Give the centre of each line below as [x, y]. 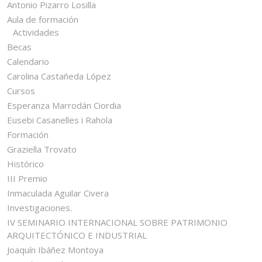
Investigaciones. [39, 207]
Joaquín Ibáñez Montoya [55, 249]
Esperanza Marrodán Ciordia [64, 105]
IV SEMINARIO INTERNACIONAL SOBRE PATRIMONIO [117, 222]
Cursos [21, 90]
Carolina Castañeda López [59, 76]
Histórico [25, 163]
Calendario [28, 61]
